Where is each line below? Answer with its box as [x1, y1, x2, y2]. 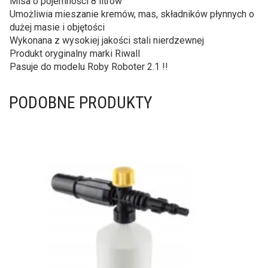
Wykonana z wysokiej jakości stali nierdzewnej [10, 35, 204, 46]
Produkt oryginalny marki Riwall [10, 48, 140, 59]
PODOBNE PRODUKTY [9, 93, 153, 112]
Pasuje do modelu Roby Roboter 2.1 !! [10, 61, 168, 72]
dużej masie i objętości [10, 22, 105, 33]
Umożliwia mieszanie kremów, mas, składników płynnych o [10, 8, 254, 20]
